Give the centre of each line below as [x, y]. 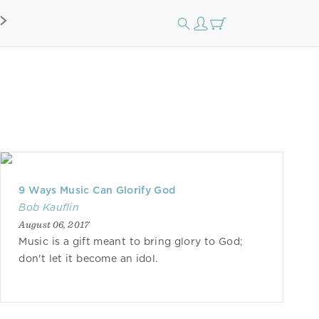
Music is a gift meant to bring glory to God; [131, 241]
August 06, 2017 [54, 224]
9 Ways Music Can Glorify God [97, 190]
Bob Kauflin [49, 207]
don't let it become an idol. [88, 258]
